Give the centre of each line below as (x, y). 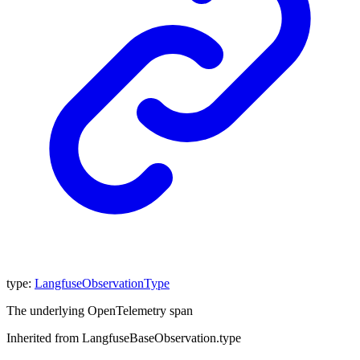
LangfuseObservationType (102, 283)
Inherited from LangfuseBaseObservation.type (124, 337)
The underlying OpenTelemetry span (100, 310)
